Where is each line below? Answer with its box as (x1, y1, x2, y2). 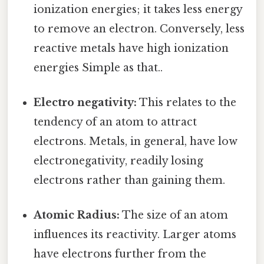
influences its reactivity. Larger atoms (34, 228, 237, 242)
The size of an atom (120, 209, 229, 222)
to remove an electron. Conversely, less (34, 22, 245, 35)
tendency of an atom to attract (34, 115, 197, 129)
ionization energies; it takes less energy (34, 2, 243, 16)
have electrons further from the (34, 247, 207, 261)
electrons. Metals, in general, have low (34, 135, 238, 148)
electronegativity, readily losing (34, 154, 204, 168)
